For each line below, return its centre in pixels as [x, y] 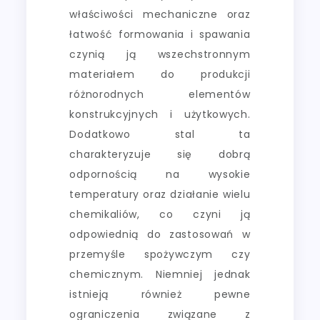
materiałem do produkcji [160, 74]
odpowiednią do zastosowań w [160, 234]
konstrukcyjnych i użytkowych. [160, 114]
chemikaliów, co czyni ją [160, 214]
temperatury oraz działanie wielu [160, 194]
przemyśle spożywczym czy [160, 254]
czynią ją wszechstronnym [160, 54]
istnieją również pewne [160, 294]
